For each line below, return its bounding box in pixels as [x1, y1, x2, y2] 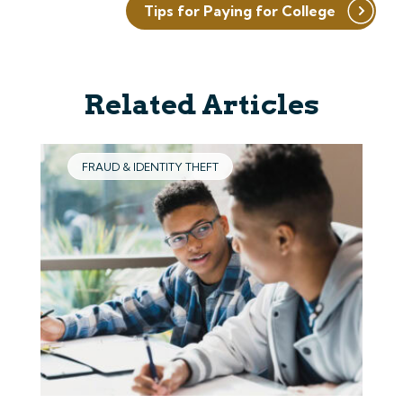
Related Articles [84, 87, 319, 122]
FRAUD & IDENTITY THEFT [82, 160, 219, 175]
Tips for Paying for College [144, 2, 336, 21]
